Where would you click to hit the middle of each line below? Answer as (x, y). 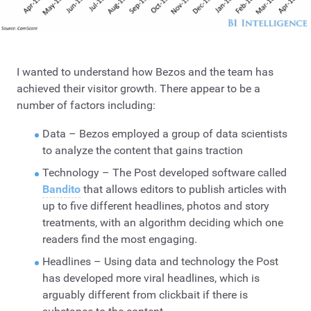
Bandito (61, 190)
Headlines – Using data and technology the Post (160, 262)
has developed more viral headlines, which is (151, 278)
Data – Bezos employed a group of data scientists (165, 134)
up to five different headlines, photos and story (155, 206)
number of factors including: (86, 105)
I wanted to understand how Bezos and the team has (145, 72)
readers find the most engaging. (119, 239)
